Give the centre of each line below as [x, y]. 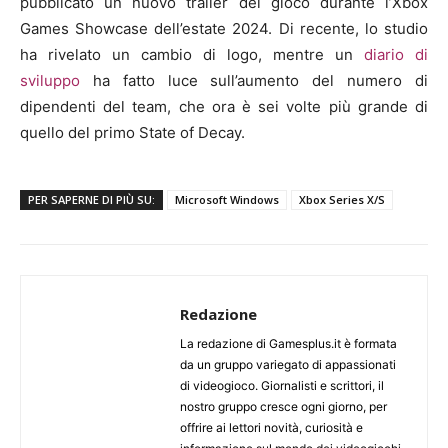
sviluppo [50, 80]
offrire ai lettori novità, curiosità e [271, 427]
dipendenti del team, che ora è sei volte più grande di [224, 106]
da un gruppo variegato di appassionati [288, 364]
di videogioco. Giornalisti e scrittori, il [282, 385]
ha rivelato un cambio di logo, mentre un [192, 54]
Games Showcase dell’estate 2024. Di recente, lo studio [224, 28]
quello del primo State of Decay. [132, 132]
